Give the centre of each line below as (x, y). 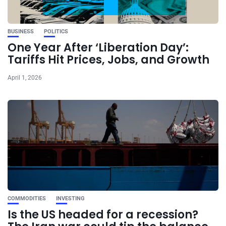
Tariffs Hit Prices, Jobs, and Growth (108, 60)
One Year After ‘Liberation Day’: (98, 47)
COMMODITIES (27, 198)
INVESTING (70, 198)
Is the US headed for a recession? (103, 214)
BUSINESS (21, 31)
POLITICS (56, 31)
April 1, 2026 (25, 77)
